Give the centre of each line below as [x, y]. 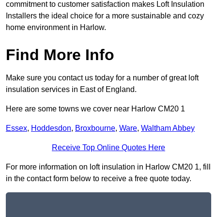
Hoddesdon [51, 128]
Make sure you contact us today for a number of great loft [102, 78]
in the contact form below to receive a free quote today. [99, 179]
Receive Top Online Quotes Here [108, 148]
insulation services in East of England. [71, 90]
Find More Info [60, 55]
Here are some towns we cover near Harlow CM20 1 [95, 109]
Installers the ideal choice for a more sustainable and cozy [105, 16]
